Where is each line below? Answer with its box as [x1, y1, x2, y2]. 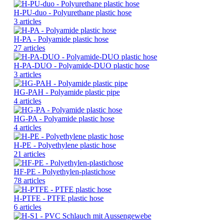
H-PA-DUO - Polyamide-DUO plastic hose [14, 61, 149, 70]
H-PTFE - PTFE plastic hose [14, 194, 104, 203]
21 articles [14, 150, 45, 159]
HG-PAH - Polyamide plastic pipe [14, 88, 120, 97]
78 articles [14, 176, 45, 185]
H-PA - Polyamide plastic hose [14, 35, 109, 44]
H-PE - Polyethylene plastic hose [14, 141, 116, 150]
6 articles [14, 203, 41, 212]
